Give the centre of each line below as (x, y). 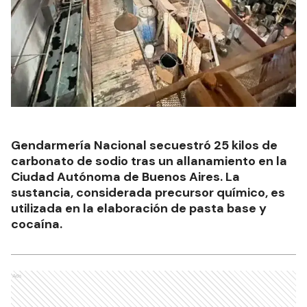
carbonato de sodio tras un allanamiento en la (149, 161)
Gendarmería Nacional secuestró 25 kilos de (144, 145)
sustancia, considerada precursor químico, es (148, 192)
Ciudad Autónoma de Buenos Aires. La (125, 176)
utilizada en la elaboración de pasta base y (139, 208)
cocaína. (37, 224)
